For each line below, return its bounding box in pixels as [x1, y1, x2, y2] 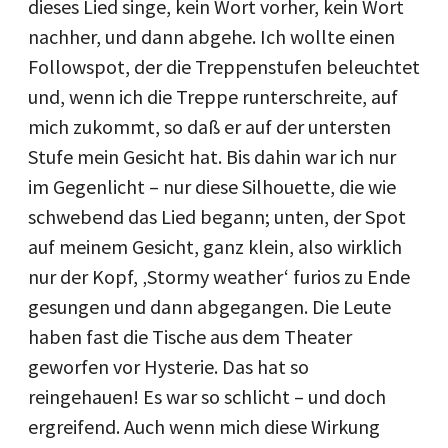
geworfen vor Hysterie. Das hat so [28, 354, 309, 379]
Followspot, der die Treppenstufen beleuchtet [28, 54, 420, 79]
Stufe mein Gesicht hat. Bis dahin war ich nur [28, 144, 396, 169]
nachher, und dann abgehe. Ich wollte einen [28, 24, 395, 49]
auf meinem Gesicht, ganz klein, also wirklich [28, 234, 402, 259]
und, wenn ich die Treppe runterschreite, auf [28, 84, 398, 109]
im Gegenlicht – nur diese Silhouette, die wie [28, 174, 396, 199]
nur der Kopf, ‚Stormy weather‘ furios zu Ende [28, 264, 410, 289]
